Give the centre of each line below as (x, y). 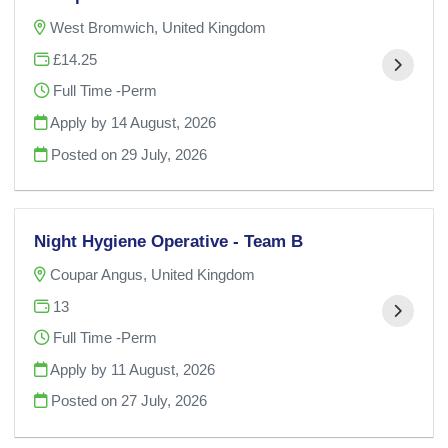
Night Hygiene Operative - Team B (169, 241)
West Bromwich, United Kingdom (158, 28)
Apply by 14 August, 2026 (132, 122)
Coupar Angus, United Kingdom (153, 274)
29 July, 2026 (164, 154)
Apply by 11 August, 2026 (131, 369)
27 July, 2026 (164, 401)
